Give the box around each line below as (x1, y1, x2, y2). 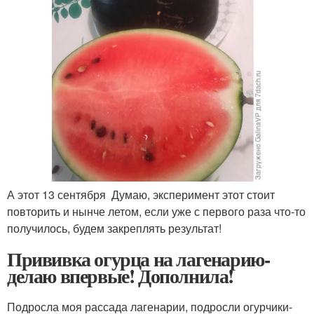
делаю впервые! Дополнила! (7, 261, 233, 291)
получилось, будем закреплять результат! (7, 220, 221, 237)
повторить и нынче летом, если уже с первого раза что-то (7, 203, 306, 220)
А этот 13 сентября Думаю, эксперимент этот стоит (7, 186, 275, 203)
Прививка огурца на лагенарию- (7, 245, 270, 274)
